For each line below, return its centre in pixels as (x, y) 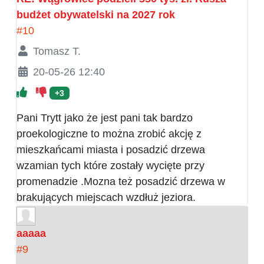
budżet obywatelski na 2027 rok (96, 14)
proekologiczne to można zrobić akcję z (109, 133)
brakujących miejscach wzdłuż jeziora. (106, 197)
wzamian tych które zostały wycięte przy (110, 165)
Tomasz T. (57, 51)
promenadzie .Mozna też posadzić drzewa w (121, 181)
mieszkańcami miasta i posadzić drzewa (111, 149)
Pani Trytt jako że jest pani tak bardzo (105, 118)
